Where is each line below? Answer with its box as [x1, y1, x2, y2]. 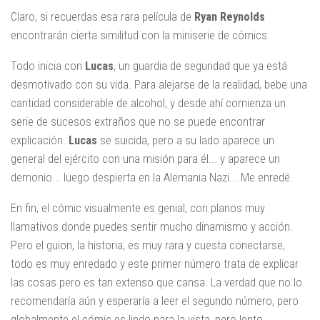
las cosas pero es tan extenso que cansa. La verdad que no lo [11, 274, 302, 289]
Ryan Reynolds [194, 9, 265, 24]
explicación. [11, 132, 69, 147]
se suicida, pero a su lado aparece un [97, 132, 274, 147]
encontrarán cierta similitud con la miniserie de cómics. [11, 28, 270, 43]
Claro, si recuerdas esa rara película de [11, 9, 194, 24]
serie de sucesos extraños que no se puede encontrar [11, 114, 265, 129]
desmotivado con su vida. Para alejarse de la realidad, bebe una [11, 76, 307, 91]
